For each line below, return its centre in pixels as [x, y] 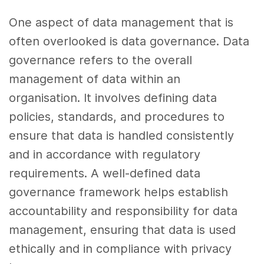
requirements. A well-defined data [105, 174]
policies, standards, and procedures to [117, 117]
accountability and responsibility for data [123, 211]
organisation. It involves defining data [113, 98]
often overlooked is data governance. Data [129, 42]
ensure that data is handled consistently [122, 136]
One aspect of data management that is [121, 23]
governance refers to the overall [101, 60]
